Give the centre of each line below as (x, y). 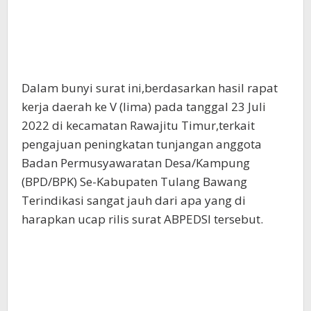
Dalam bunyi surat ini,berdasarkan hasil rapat (150, 88)
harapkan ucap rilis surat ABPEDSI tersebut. (142, 219)
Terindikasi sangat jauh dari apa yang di (134, 201)
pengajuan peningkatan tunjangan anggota (142, 144)
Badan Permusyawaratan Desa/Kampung (136, 163)
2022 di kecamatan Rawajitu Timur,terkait (138, 126)
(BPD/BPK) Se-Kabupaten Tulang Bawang (134, 182)
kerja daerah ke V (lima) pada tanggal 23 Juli (144, 107)
